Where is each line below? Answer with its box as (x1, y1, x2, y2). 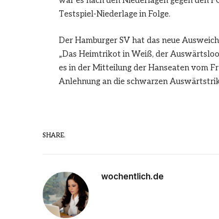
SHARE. (43, 131, 66, 139)
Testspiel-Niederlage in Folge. (58, 9, 170, 20)
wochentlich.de (101, 172, 164, 182)
